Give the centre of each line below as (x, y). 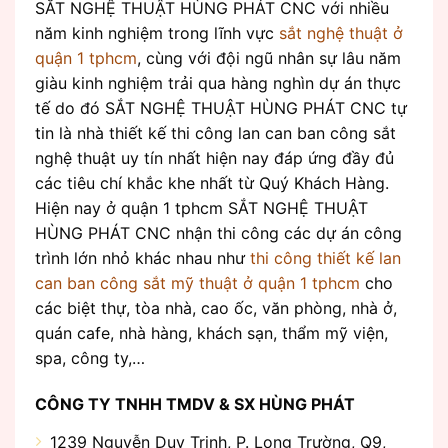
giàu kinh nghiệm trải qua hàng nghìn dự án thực (218, 83)
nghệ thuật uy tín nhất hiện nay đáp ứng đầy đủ (214, 158)
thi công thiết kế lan (325, 258)
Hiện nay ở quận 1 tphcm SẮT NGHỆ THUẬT (201, 208)
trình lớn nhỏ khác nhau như (142, 258)
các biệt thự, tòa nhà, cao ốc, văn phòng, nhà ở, (216, 308)
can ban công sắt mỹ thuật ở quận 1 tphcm (197, 283)
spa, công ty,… (90, 358)
